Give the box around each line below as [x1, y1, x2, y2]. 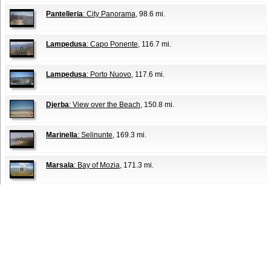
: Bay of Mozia [74, 160, 120, 169]
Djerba [46, 100, 69, 109]
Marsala [46, 160, 74, 169]
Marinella [46, 130, 77, 139]
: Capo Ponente [87, 39, 138, 48]
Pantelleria [46, 9, 83, 18]
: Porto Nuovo [87, 70, 131, 79]
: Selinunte [77, 130, 113, 139]
